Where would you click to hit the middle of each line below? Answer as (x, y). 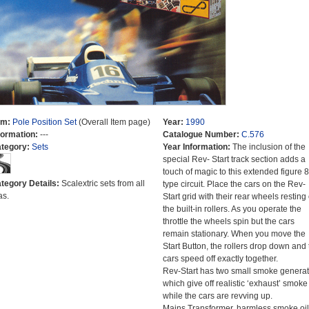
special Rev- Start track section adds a (234, 159)
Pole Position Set (44, 122)
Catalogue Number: (202, 134)
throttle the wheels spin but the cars (228, 221)
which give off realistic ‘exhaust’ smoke (235, 283)
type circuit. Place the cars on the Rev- (234, 184)
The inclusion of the (269, 147)
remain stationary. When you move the (234, 234)
